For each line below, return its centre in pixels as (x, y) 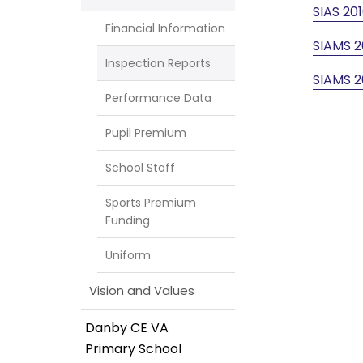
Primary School (133, 348)
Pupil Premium (146, 132)
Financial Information (165, 28)
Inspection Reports (158, 63)
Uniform (128, 255)
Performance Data (158, 98)
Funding (128, 220)
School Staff (140, 167)
